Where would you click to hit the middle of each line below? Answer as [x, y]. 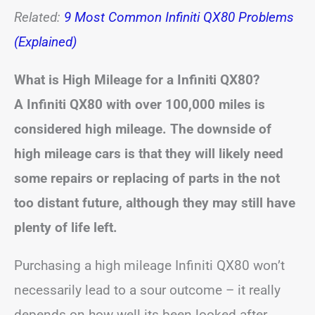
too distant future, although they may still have [155, 202]
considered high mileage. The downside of [143, 129]
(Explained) [45, 41]
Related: [39, 17]
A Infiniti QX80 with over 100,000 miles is [140, 104]
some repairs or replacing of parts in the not [147, 178]
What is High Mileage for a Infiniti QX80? [137, 79]
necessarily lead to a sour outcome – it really [147, 290]
